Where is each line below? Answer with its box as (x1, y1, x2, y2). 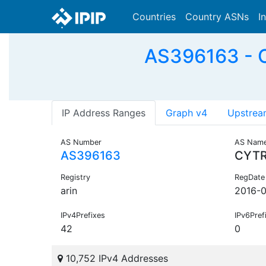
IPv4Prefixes (61, 211, 105, 220)
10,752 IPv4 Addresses (63, 252, 168, 265)
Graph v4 (166, 107, 207, 119)
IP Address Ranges (62, 107, 145, 119)
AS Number (61, 138, 102, 147)
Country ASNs (185, 11, 249, 23)
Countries (132, 11, 176, 23)
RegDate (234, 173, 265, 182)
